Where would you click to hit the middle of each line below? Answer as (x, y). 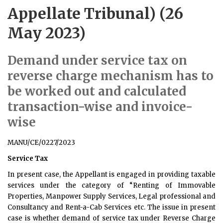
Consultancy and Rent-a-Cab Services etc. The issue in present (111, 207)
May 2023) (47, 33)
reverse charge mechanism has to (111, 76)
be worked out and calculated (97, 91)
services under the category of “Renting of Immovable (111, 185)
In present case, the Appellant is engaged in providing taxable (111, 174)
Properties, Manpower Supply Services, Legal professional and (111, 196)
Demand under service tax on (97, 60)
